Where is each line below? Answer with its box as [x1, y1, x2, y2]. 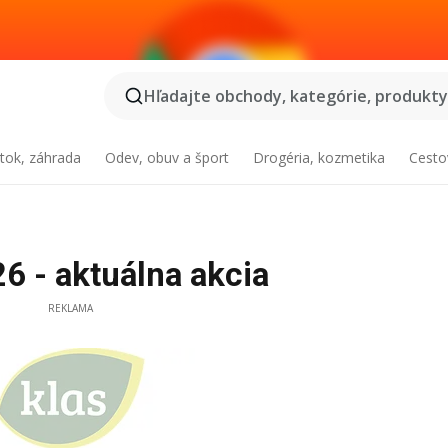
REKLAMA [47, 301, 93, 315]
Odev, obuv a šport [105, 148, 230, 167]
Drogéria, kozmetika [252, 148, 385, 167]
